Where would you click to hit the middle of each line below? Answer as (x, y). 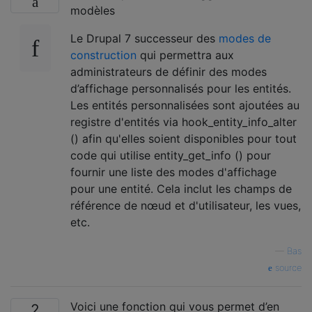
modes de (245, 38)
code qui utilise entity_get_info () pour (171, 155)
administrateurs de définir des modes (169, 71)
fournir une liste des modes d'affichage (173, 172)
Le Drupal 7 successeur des (145, 38)
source (287, 267)
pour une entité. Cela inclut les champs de (181, 188)
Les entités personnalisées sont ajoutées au (185, 105)
